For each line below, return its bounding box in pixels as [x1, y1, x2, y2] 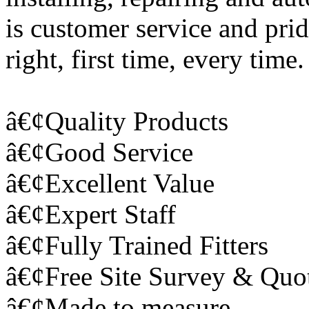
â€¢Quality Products [6, 106, 228, 136]
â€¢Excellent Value [6, 168, 215, 198]
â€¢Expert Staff [6, 199, 176, 229]
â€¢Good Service [6, 137, 193, 167]
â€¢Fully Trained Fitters [6, 230, 268, 260]
